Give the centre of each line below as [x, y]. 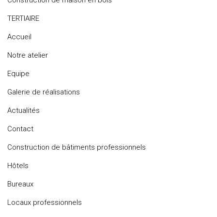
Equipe [18, 74]
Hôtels [18, 166]
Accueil [19, 37]
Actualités [23, 110]
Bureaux [20, 184]
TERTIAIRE [23, 18]
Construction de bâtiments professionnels [77, 147]
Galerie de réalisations [44, 92]
